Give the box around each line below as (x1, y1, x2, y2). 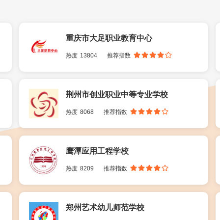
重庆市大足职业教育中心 (65, 34, 152, 42)
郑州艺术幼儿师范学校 (65, 203, 144, 212)
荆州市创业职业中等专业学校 (65, 90, 168, 99)
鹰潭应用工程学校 (65, 147, 129, 155)
